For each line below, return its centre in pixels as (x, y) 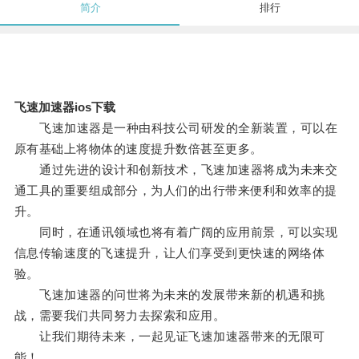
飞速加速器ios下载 (65, 107)
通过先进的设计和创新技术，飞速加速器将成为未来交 (176, 170)
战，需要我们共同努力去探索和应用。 (120, 316)
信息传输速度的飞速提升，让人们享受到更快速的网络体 (169, 253)
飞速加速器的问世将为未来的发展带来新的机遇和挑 (169, 295)
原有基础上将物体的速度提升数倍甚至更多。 (138, 149)
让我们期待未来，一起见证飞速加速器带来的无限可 (169, 337)
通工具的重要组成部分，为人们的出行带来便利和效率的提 (175, 191)
